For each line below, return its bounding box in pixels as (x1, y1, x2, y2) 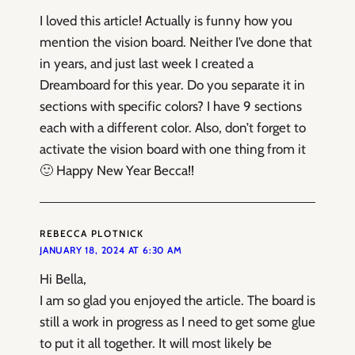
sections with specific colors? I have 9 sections (40, 98, 302, 115)
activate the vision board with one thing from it (40, 141, 306, 158)
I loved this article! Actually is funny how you (40, 13, 292, 29)
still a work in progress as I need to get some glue (40, 314, 315, 330)
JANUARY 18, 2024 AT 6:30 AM (40, 244, 182, 257)
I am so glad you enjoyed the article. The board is (40, 292, 315, 309)
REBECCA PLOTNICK (40, 227, 144, 240)
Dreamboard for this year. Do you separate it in (40, 77, 305, 94)
